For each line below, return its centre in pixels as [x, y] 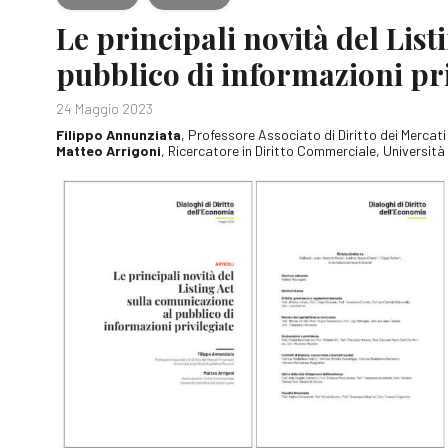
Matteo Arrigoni [108, 151]
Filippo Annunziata [118, 135]
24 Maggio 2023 [104, 109]
